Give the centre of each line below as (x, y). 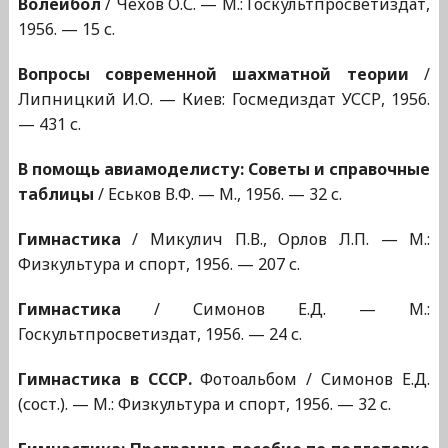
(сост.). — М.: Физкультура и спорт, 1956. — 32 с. (204, 404)
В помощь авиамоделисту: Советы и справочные (224, 169)
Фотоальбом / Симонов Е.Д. (311, 379)
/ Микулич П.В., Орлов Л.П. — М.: (275, 239)
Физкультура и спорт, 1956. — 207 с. (158, 264)
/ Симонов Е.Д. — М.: (275, 309)
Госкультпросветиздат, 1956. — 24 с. (159, 334)
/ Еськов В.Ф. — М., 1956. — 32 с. (217, 194)
